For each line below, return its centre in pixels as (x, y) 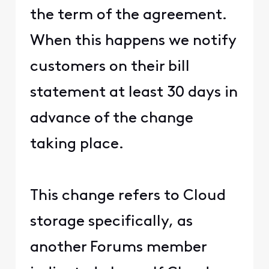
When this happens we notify (133, 41)
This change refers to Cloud (128, 196)
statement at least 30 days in (134, 93)
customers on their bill (110, 67)
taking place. (77, 145)
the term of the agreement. (128, 16)
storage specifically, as (111, 222)
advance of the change (111, 119)
